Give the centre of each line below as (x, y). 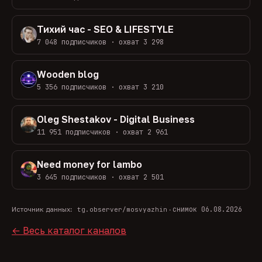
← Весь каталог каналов (69, 230)
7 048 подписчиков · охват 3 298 (100, 42)
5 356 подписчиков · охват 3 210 (100, 87)
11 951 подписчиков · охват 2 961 (102, 132)
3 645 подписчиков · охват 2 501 (100, 177)
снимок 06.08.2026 (207, 209)
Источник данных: (42, 209)
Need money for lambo (89, 164)
